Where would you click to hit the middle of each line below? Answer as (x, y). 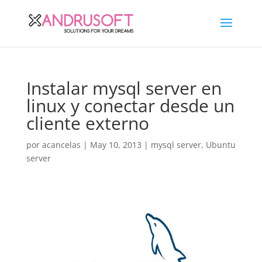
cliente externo (87, 123)
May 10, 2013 (116, 145)
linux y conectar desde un (130, 106)
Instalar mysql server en (124, 88)
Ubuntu (220, 145)
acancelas (61, 145)
